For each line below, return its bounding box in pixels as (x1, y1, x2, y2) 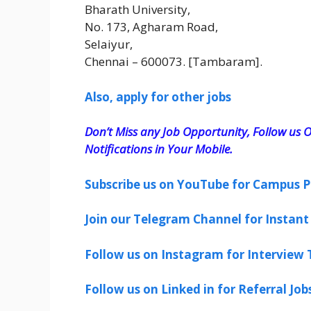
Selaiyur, (85, 36, 133, 53)
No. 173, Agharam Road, (85, 19, 218, 35)
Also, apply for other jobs (85, 88, 231, 105)
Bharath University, (85, 1, 190, 18)
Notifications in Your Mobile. (85, 141, 233, 158)
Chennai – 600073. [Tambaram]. (85, 53, 262, 70)
